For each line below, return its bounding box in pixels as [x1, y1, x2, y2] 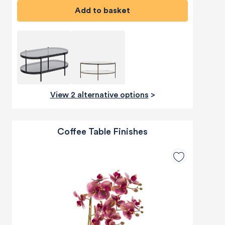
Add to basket [81, 7, 130, 15]
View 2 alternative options [55, 91, 149, 99]
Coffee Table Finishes [57, 127, 148, 137]
